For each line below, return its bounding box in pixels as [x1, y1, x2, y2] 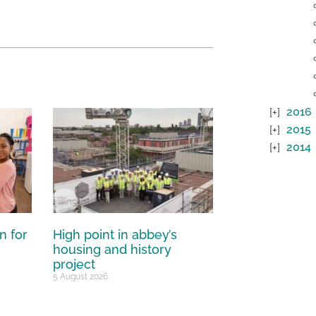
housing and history [53, 242, 172, 257]
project [53, 257, 96, 272]
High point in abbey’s [53, 227, 178, 243]
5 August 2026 [53, 272, 109, 282]
